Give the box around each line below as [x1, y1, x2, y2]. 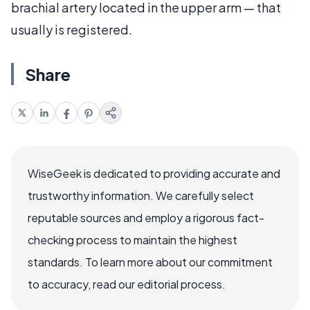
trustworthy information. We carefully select [28, 188, 254, 203]
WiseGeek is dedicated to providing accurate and [28, 165, 280, 181]
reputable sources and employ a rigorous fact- [28, 210, 264, 225]
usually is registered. [11, 21, 132, 37]
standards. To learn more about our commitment [28, 254, 273, 269]
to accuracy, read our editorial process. [28, 276, 226, 291]
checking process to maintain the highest [28, 232, 237, 247]
